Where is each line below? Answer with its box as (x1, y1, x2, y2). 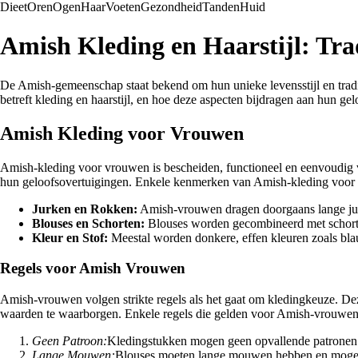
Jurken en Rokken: (32, 201, 137, 216)
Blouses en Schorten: (32, 216, 145, 230)
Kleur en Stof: (32, 230, 108, 245)
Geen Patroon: (32, 334, 107, 348)
